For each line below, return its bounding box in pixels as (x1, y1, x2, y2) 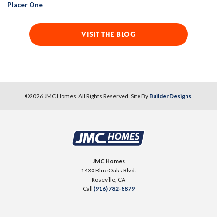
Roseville (92, 176, 115, 183)
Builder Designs (149, 93, 191, 100)
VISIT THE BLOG (81, 30, 136, 39)
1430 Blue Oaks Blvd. (81, 167, 136, 174)
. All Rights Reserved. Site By (76, 93, 149, 100)
